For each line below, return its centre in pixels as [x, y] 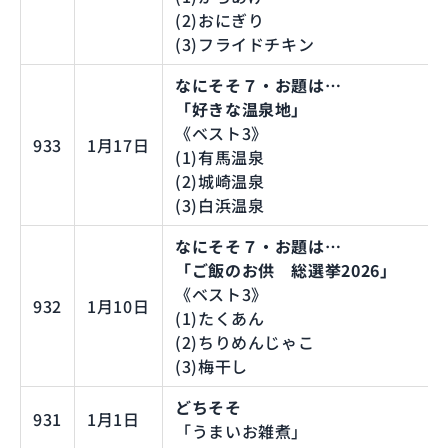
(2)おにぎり [220, 19]
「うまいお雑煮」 [242, 430]
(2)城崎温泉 [220, 180]
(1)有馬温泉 [220, 156]
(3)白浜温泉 [220, 204]
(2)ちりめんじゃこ [245, 341]
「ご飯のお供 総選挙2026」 [286, 269]
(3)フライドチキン [245, 43]
